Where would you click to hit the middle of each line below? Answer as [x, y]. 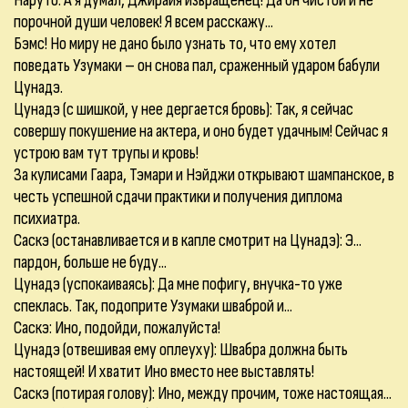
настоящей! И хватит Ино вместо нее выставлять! [164, 372]
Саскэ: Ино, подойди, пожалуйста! [117, 328]
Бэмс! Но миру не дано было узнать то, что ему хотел [175, 44]
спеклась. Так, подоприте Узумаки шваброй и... [153, 306]
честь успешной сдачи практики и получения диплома [178, 197]
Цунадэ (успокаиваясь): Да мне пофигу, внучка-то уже [178, 284]
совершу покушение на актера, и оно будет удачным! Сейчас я [201, 131]
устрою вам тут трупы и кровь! [106, 153]
